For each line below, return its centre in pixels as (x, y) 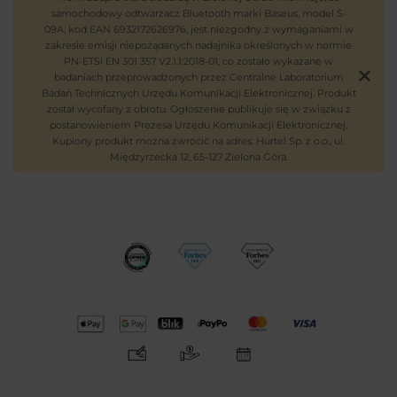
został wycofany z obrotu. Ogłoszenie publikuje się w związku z (198, 109)
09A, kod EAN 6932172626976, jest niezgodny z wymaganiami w (198, 29)
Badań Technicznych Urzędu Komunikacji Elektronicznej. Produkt (198, 93)
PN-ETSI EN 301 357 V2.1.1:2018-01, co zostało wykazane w (198, 61)
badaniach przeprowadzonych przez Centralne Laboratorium (198, 77)
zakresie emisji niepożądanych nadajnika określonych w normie (198, 45)
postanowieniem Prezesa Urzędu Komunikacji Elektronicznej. (198, 125)
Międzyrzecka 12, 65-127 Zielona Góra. (198, 156)
